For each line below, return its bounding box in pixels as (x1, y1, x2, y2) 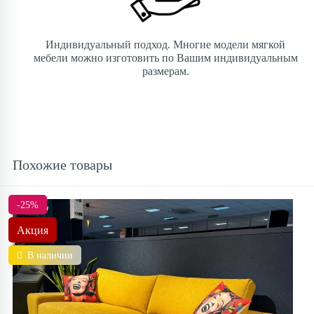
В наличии (27, 250, 73, 261)
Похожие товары (13, 157, 112, 172)
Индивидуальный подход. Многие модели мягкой (46, 39, 285, 50)
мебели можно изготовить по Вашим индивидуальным (33, 52, 298, 64)
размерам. (142, 65, 189, 77)
